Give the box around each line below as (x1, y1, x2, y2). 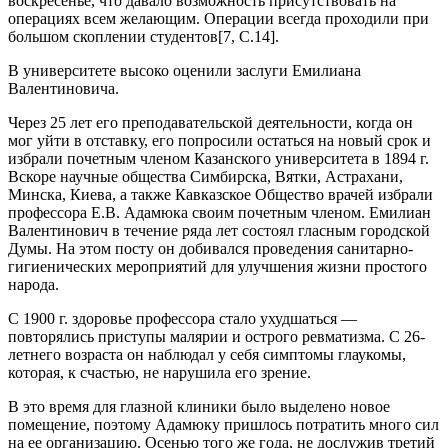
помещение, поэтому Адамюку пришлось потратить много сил (8, 416, 439, 433)
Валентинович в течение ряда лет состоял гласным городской (8, 222, 430, 239)
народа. (8, 276, 59, 293)
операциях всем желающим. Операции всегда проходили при (8, 10, 429, 27)
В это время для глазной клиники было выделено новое (8, 398, 390, 415)
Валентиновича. (8, 80, 119, 97)
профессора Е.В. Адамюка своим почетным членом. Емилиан (8, 204, 431, 221)
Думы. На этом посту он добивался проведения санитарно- (8, 240, 413, 257)
